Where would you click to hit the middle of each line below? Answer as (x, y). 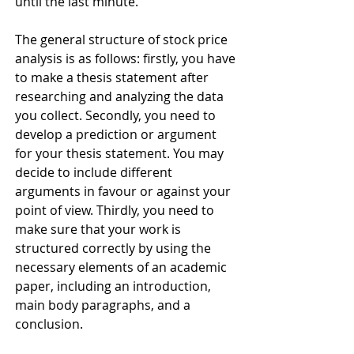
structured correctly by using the (115, 248)
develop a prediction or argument (117, 134)
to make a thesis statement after (113, 77)
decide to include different (95, 172)
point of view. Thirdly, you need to (116, 210)
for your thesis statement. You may (121, 153)
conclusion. (51, 324)
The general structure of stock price (123, 40)
